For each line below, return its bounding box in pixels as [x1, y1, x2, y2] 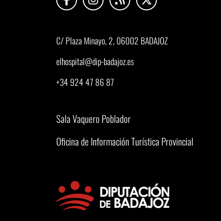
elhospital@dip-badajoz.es [56, 54, 134, 68]
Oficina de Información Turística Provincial [56, 134, 193, 148]
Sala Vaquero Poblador [56, 111, 131, 126]
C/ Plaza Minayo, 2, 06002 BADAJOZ [56, 34, 168, 47]
